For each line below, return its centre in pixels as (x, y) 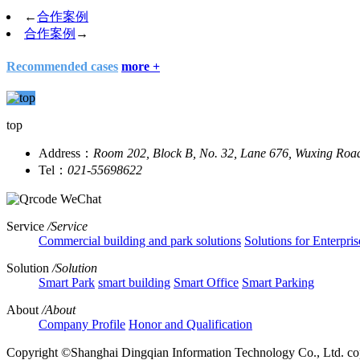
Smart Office (206, 283)
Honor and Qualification (190, 325)
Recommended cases (62, 66)
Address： (66, 153)
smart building (134, 283)
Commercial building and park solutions (140, 241)
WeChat (81, 199)
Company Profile (82, 325)
